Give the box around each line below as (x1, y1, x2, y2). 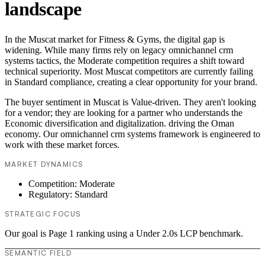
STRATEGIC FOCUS (5, 209, 81, 219)
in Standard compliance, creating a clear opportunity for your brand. (5, 77, 257, 88)
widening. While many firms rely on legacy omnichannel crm (5, 45, 233, 56)
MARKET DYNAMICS (5, 160, 83, 169)
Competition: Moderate (28, 179, 115, 189)
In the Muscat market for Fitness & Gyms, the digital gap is (5, 34, 225, 45)
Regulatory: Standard (28, 189, 108, 200)
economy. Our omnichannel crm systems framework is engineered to (5, 129, 260, 140)
